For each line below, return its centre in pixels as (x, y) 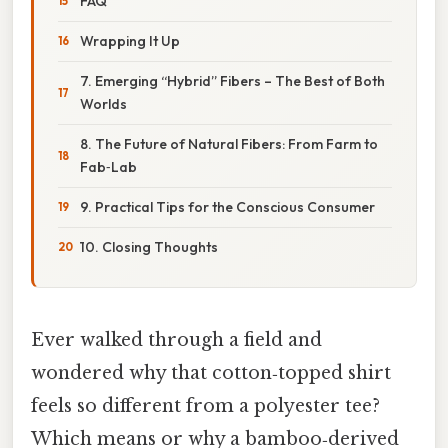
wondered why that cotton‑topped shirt (211, 372)
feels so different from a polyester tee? (205, 405)
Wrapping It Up (130, 40)
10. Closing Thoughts (149, 246)
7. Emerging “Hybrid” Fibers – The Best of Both (232, 80)
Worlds (103, 103)
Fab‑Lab (108, 166)
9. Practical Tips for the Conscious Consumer (227, 206)
